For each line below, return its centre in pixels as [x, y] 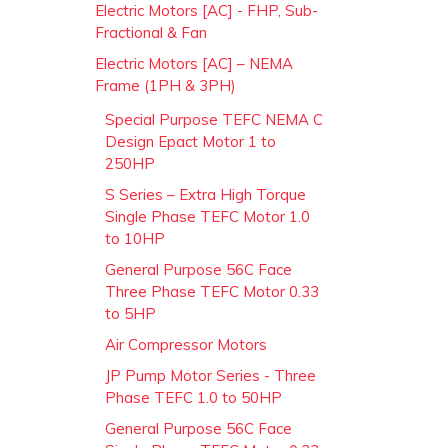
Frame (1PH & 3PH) [165, 85]
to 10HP [135, 238]
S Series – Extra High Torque [205, 194]
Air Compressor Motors [186, 344]
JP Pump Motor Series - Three [210, 375]
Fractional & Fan [151, 32]
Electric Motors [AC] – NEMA [194, 63]
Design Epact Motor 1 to [190, 141]
